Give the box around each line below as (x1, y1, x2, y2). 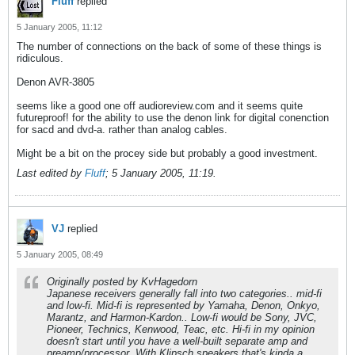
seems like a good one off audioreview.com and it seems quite (17, 100, 303, 112)
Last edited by (17, 167, 85, 179)
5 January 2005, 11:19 (112, 167, 213, 179)
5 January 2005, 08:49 (17, 250, 103, 259)
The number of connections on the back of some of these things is (17, 40, 322, 52)
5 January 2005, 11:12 (17, 22, 102, 32)
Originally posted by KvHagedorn (47, 276, 197, 288)
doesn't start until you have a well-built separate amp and (47, 335, 307, 347)
